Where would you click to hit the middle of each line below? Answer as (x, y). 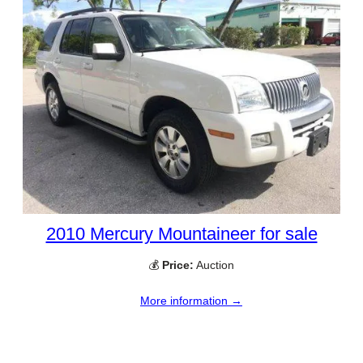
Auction (214, 265)
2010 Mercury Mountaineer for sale (181, 233)
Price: (178, 265)
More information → (191, 301)
